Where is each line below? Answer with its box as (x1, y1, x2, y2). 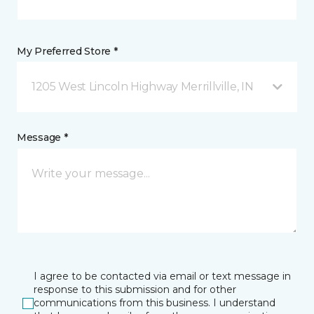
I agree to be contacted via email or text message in (34, 270, 291, 282)
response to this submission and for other (34, 283, 236, 296)
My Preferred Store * (17, 45, 118, 57)
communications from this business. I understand (34, 296, 275, 309)
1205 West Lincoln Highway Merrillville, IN (32, 80, 254, 93)
